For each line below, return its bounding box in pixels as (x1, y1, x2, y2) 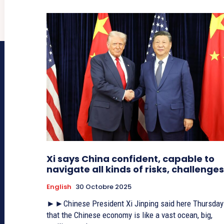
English (46, 182, 71, 192)
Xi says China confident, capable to (46, 152, 214, 165)
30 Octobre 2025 (75, 182, 131, 192)
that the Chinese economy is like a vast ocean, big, (46, 210, 212, 220)
